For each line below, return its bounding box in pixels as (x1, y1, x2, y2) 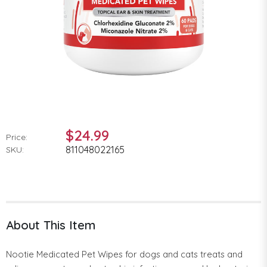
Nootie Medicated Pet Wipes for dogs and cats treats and (6, 248, 243, 260)
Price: (6, 131, 27, 142)
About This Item (6, 217, 95, 232)
